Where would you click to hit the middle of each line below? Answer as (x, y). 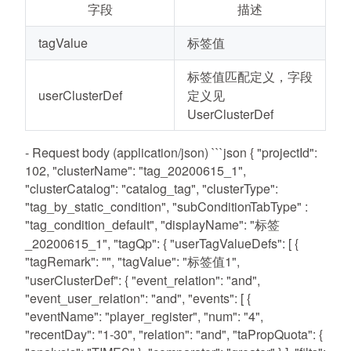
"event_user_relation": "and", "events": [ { (138, 298)
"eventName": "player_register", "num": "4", (144, 316)
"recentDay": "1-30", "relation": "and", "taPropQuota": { (174, 334)
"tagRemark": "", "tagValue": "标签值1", (132, 261)
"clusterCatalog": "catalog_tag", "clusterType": (152, 188)
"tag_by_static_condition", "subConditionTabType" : (166, 206)
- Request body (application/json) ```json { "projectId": (171, 152)
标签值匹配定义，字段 (250, 76)
